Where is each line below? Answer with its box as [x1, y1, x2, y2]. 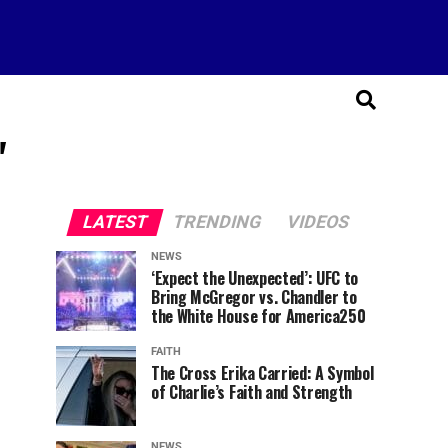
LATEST [80, 212, 150, 232]
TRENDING [170, 212, 264, 232]
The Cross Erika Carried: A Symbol [151, 361, 374, 385]
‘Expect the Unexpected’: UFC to [151, 266, 359, 290]
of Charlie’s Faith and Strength [151, 380, 353, 404]
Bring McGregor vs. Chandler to [151, 285, 357, 309]
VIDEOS [284, 212, 352, 232]
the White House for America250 [151, 304, 366, 328]
